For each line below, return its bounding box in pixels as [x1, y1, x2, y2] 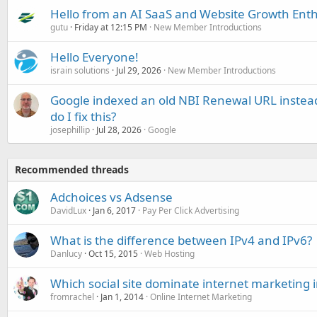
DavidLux [50, 204, 86, 217]
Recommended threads [15, 162, 129, 176]
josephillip [50, 123, 90, 136]
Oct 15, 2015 [88, 247, 138, 260]
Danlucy [50, 247, 82, 260]
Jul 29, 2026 [116, 64, 161, 76]
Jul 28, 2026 [96, 123, 142, 136]
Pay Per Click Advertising [142, 204, 239, 217]
